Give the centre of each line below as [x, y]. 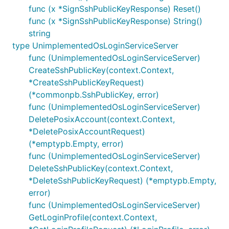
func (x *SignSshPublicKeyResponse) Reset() [115, 9]
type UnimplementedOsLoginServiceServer [95, 45]
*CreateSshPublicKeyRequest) [86, 82]
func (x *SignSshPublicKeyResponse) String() [116, 21]
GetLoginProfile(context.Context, [93, 217]
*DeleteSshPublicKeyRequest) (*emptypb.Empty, [122, 180]
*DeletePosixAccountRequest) [87, 131]
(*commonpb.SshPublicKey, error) [94, 95]
